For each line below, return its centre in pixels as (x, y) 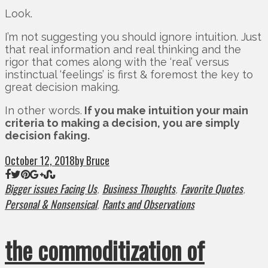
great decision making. (62, 87)
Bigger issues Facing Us (51, 189)
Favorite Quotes (212, 189)
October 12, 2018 (40, 161)
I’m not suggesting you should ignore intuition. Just (133, 37)
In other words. (43, 111)
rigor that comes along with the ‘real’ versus (117, 62)
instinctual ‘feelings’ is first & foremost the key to (129, 75)
